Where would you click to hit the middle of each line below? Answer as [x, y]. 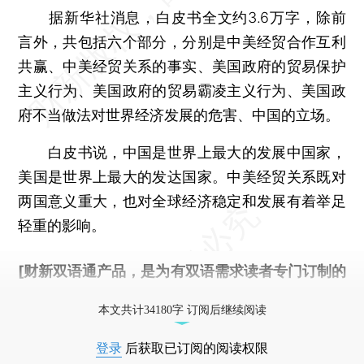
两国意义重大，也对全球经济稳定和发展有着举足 [182, 201]
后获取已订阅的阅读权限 [195, 348]
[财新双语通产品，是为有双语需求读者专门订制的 [182, 271]
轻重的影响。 [62, 225]
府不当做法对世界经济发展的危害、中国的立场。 [179, 115]
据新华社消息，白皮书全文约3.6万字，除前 [182, 17]
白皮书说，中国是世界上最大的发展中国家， [182, 152]
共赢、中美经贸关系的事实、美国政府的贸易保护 [182, 66]
